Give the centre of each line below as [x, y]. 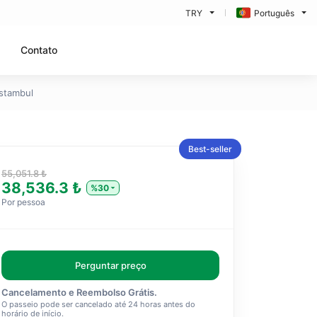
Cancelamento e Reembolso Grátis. [79, 292]
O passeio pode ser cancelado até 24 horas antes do [98, 304]
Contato [39, 50]
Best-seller [210, 149]
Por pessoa [23, 202]
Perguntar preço [110, 265]
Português [274, 13]
